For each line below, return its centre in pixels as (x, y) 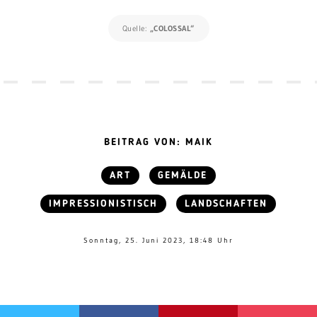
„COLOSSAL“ (172, 29)
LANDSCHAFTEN (226, 204)
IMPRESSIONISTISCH (104, 204)
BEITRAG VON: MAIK (158, 143)
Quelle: (136, 29)
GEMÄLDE (182, 176)
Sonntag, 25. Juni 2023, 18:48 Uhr (158, 241)
